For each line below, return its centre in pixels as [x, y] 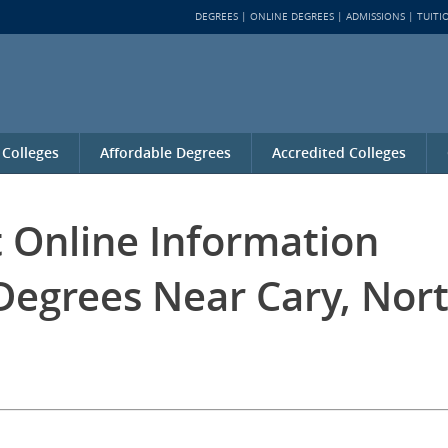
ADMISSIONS [375, 16]
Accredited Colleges [339, 152]
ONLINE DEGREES [292, 16]
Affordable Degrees [165, 152]
